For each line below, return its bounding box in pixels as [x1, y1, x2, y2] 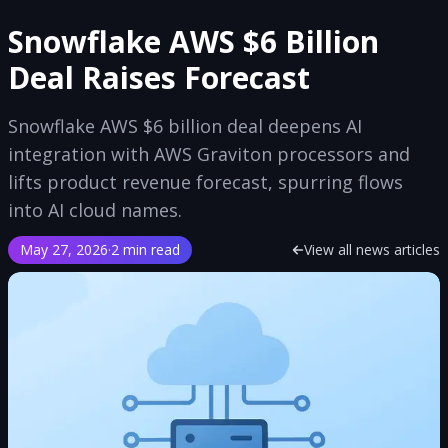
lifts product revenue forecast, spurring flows [8, 170, 403, 194]
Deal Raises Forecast [8, 57, 310, 98]
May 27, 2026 [20, 240, 108, 259]
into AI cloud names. [8, 198, 182, 222]
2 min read [111, 240, 180, 259]
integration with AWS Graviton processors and [8, 142, 410, 166]
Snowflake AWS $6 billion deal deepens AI [8, 114, 362, 138]
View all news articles [304, 240, 440, 259]
